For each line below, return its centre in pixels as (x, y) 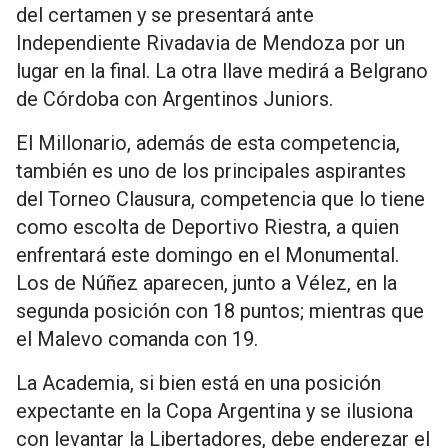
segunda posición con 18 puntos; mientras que (220, 311)
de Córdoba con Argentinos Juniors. (174, 99)
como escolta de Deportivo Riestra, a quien (207, 227)
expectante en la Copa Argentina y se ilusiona (214, 411)
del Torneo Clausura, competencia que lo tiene (220, 199)
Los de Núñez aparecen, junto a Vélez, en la (206, 283)
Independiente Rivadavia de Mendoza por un (210, 43)
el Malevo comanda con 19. (137, 339)
